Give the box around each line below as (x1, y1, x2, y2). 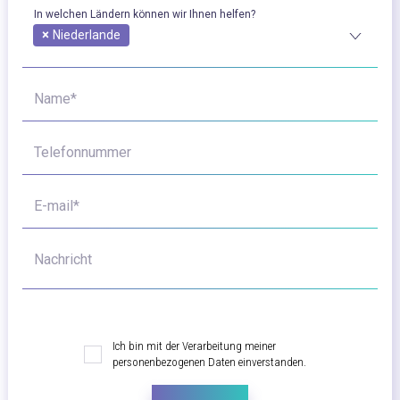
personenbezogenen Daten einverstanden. (112, 355, 306, 370)
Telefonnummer (34, 144, 131, 162)
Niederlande (53, 28, 121, 43)
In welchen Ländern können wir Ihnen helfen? (34, 8, 255, 21)
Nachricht (34, 251, 92, 269)
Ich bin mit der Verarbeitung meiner (112, 339, 276, 354)
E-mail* (34, 197, 79, 215)
